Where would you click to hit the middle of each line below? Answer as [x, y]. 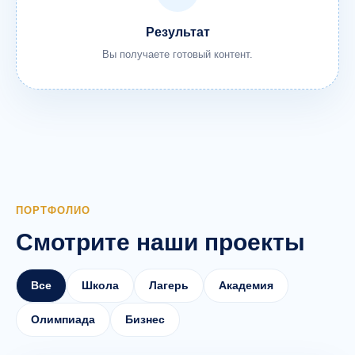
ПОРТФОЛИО [53, 210]
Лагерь [169, 285]
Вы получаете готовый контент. [177, 54]
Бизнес [145, 319]
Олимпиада [63, 319]
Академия [246, 285]
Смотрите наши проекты [160, 242]
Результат [177, 32]
